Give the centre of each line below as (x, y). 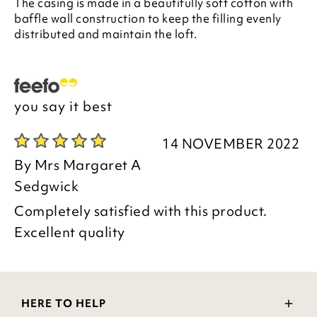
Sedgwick (46, 186)
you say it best (63, 106)
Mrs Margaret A (88, 165)
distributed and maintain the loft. (105, 34)
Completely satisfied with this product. (141, 211)
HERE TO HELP (64, 304)
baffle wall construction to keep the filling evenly (148, 18)
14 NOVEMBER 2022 (231, 144)
